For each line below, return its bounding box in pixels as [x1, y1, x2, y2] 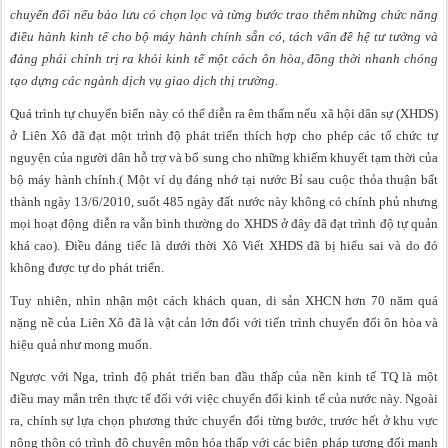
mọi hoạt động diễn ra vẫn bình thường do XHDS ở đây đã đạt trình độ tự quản [10, 216, 438, 232]
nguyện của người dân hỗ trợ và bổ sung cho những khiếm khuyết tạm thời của [10, 150, 438, 166]
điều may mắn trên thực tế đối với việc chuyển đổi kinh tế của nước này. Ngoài [10, 391, 438, 407]
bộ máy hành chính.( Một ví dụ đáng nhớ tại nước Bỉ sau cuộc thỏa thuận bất [10, 172, 438, 188]
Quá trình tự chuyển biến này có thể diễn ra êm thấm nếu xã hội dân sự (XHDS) [10, 106, 438, 122]
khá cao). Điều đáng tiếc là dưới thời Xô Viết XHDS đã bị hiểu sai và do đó [10, 238, 438, 254]
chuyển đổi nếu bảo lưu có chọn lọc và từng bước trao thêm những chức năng [10, 7, 438, 23]
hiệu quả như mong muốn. [10, 336, 152, 352]
